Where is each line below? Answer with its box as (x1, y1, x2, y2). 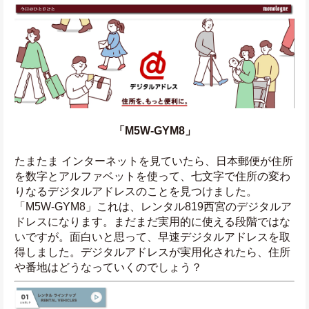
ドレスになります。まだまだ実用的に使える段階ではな (14, 215, 290, 228)
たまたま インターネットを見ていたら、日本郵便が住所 (14, 154, 293, 167)
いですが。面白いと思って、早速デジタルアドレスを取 (14, 230, 290, 243)
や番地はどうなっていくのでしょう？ (14, 261, 202, 273)
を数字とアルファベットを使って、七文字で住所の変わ (14, 170, 290, 182)
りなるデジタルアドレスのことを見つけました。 (14, 185, 257, 197)
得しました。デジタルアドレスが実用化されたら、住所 (14, 246, 290, 258)
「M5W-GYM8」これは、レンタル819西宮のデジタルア (14, 200, 292, 212)
